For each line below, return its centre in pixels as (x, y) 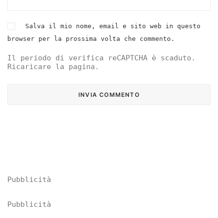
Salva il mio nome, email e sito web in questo (113, 26)
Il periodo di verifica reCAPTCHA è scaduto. (101, 58)
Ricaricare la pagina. (53, 67)
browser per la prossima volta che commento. (91, 39)
